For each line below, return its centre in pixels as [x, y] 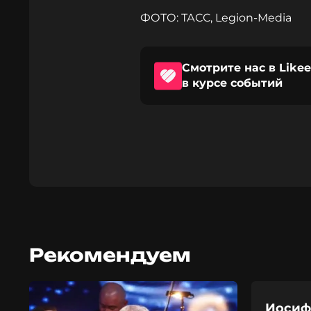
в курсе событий [232, 83]
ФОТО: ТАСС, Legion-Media [216, 18]
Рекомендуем [110, 255]
